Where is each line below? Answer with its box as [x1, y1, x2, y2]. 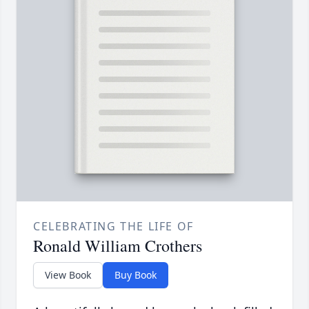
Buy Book [114, 268, 157, 282]
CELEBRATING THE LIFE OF [33, 219, 194, 235]
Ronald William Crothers [33, 235, 202, 257]
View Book [45, 268, 91, 282]
